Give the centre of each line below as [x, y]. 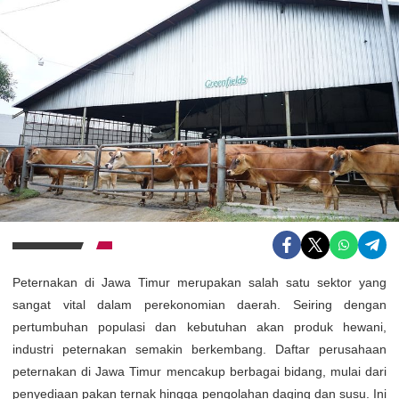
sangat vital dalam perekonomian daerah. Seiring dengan [199, 304]
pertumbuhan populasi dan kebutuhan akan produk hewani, [199, 326]
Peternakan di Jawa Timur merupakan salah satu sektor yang [199, 282]
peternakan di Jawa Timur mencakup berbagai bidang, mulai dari [199, 371]
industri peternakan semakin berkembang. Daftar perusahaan [199, 349]
